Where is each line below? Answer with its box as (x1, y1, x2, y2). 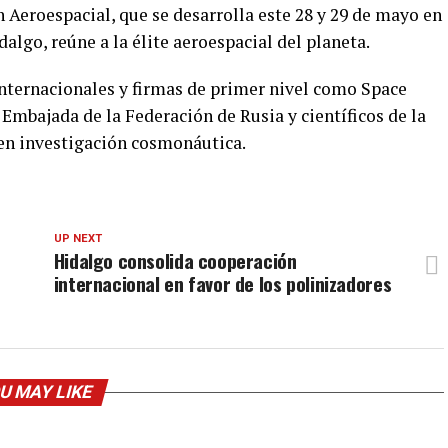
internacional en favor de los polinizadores (53, 269, 392, 298)
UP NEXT (53, 232, 102, 245)
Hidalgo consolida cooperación (53, 246, 297, 275)
